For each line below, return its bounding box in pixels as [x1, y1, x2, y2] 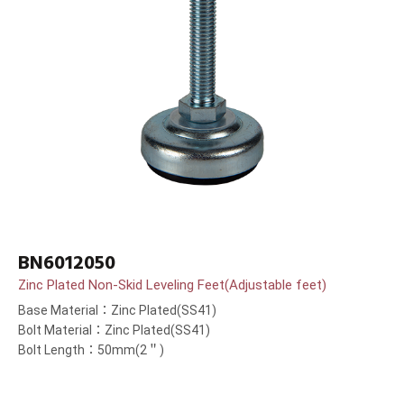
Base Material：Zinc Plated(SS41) [18, 303, 216, 318]
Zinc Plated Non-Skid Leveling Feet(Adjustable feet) [18, 277, 326, 294]
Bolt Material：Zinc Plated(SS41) [18, 323, 210, 338]
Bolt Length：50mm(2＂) [18, 343, 164, 358]
